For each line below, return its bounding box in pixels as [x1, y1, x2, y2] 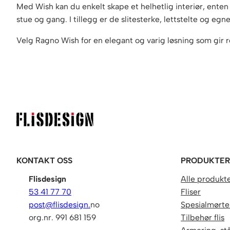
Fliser [181, 187, 201, 197]
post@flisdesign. [29, 200, 90, 210]
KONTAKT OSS [16, 156, 72, 166]
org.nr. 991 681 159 [29, 213, 96, 223]
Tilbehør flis [181, 213, 225, 223]
